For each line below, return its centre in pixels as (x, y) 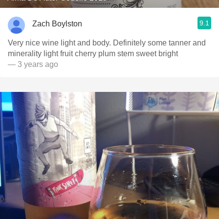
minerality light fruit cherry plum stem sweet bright (93, 54)
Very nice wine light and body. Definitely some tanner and (107, 43)
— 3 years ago (33, 64)
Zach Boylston (57, 23)
